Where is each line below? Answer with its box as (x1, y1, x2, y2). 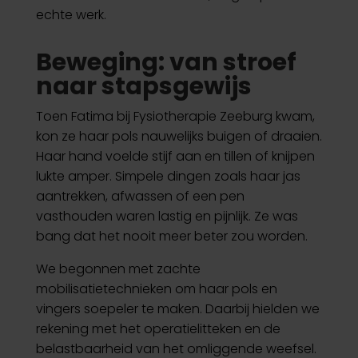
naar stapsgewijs (35, 70, 252, 103)
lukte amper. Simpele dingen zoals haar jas (35, 167, 300, 185)
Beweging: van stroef (35, 46, 296, 79)
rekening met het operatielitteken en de (35, 320, 280, 338)
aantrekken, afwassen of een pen (35, 187, 245, 205)
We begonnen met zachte (35, 260, 201, 278)
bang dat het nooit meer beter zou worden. (35, 227, 308, 245)
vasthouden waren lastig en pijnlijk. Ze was (35, 207, 298, 225)
